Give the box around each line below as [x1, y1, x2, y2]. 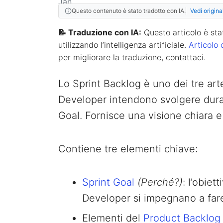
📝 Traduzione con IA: [58, 27, 141, 37]
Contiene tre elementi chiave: [58, 142, 198, 155]
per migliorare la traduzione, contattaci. [58, 52, 206, 62]
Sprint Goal [82, 176, 134, 188]
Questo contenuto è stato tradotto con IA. [72, 6, 186, 14]
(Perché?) [137, 176, 183, 188]
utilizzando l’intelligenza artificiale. [58, 39, 189, 50]
